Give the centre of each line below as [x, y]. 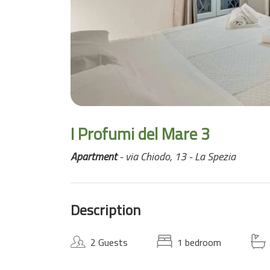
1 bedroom [199, 242]
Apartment [94, 156]
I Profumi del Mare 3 [140, 133]
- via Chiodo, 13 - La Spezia [176, 156]
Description [105, 210]
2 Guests [109, 242]
